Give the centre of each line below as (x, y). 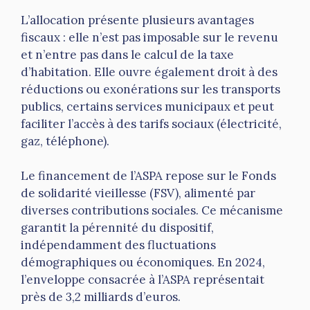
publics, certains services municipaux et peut (147, 106)
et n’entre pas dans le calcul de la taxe (127, 54)
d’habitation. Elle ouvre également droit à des (149, 72)
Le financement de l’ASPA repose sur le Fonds (148, 176)
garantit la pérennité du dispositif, (117, 228)
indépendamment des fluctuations (118, 245)
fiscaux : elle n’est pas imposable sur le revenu (149, 37)
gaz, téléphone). (65, 141)
